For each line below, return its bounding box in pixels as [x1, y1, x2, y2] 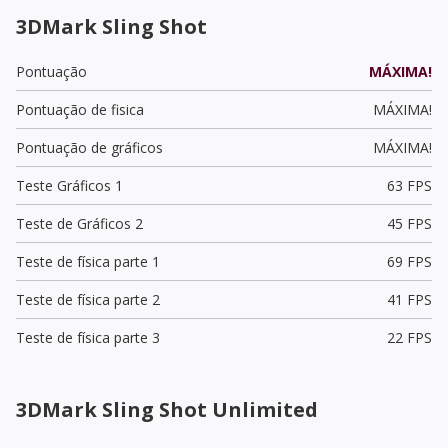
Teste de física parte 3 [16, 327, 160, 347]
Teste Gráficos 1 [16, 175, 123, 195]
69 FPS [386, 251, 432, 271]
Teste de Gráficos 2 [16, 213, 143, 233]
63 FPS [386, 175, 432, 195]
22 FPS [386, 327, 432, 347]
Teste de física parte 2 [16, 289, 160, 309]
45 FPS [386, 213, 432, 233]
